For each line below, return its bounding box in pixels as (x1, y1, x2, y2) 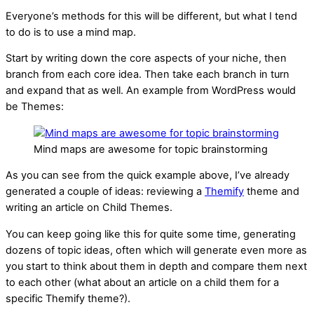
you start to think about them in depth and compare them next (6, 259, 307, 273)
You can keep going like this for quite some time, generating (6, 227, 296, 240)
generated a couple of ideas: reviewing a (6, 185, 205, 198)
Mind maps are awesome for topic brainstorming (34, 142, 268, 156)
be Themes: (6, 100, 64, 114)
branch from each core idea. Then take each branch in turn (6, 68, 289, 81)
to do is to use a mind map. (6, 25, 136, 39)
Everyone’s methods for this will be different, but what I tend (6, 9, 297, 22)
